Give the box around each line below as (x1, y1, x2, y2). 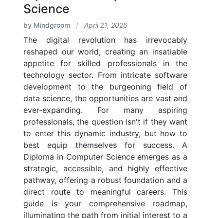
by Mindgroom (23, 21, 70, 30)
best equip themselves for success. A (23, 140, 187, 150)
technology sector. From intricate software (23, 70, 187, 80)
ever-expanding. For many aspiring (23, 105, 187, 115)
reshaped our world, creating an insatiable (23, 47, 187, 57)
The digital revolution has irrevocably (23, 35, 187, 45)
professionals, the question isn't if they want (23, 117, 187, 127)
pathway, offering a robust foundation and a (23, 175, 187, 185)
